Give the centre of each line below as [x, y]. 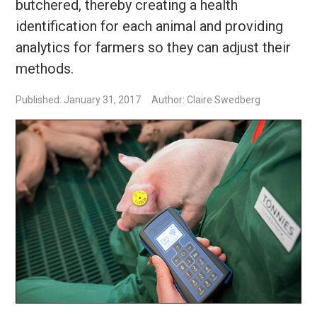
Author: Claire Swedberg [206, 99]
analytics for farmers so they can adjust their [154, 47]
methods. [45, 68]
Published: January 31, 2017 [79, 99]
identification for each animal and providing [150, 26]
